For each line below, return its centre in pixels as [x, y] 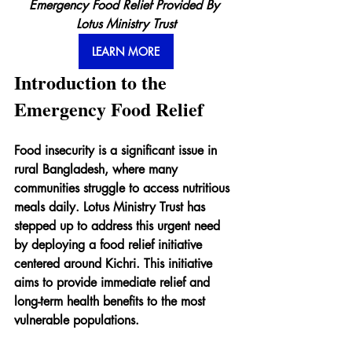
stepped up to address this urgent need [119, 225]
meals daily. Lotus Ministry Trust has [112, 207]
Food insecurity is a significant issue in [117, 150]
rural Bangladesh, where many [98, 169]
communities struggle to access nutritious [124, 188]
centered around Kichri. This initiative [115, 263]
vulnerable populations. [77, 320]
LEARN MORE [126, 51]
